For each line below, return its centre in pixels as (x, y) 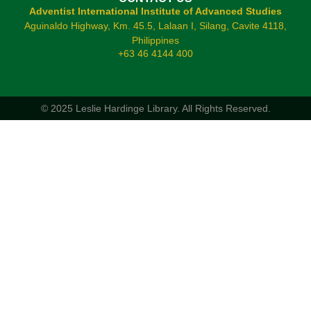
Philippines (155, 40)
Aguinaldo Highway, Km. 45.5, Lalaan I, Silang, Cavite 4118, (155, 25)
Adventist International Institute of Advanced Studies (155, 11)
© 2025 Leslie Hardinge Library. (111, 109)
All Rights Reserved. (226, 109)
